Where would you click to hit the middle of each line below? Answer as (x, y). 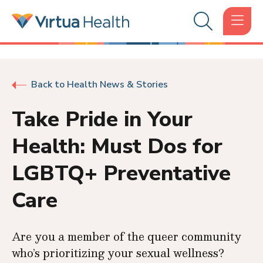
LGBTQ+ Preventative (121, 173)
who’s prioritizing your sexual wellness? (118, 253)
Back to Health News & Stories (100, 85)
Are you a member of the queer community (127, 236)
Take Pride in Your (102, 119)
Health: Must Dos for (117, 146)
